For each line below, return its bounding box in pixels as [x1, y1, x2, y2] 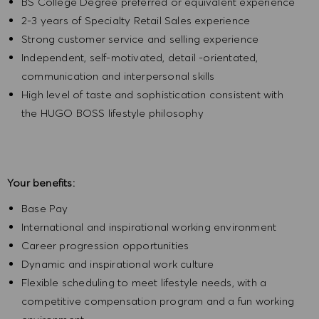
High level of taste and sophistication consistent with [21, 88, 283, 102]
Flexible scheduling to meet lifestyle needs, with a [21, 276, 267, 290]
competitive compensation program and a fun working [21, 294, 295, 308]
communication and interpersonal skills [21, 69, 218, 83]
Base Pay [21, 202, 71, 216]
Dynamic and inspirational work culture [21, 257, 214, 271]
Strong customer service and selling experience [21, 32, 259, 46]
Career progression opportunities [21, 239, 189, 253]
